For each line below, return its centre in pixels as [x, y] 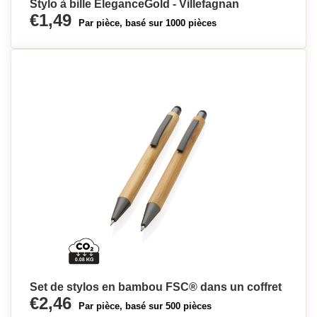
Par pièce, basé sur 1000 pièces [148, 23]
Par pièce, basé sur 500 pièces [145, 306]
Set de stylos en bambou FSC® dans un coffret [156, 287]
